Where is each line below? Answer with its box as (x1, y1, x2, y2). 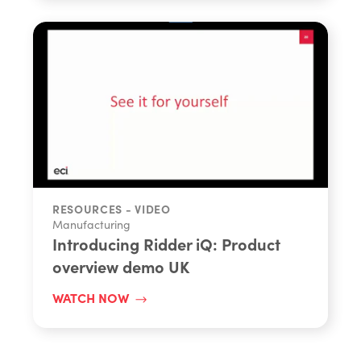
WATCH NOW (52, 288, 129, 306)
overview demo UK (52, 255, 189, 277)
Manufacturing (52, 216, 131, 232)
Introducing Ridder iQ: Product (52, 232, 280, 255)
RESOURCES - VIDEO (52, 200, 171, 217)
